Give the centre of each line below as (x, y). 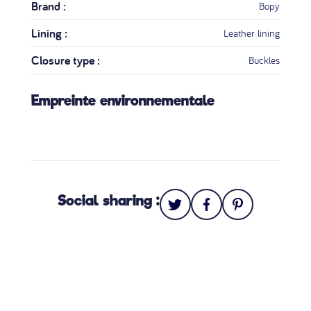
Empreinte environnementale (123, 101)
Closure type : (65, 60)
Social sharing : (108, 200)
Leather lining (252, 33)
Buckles (264, 60)
